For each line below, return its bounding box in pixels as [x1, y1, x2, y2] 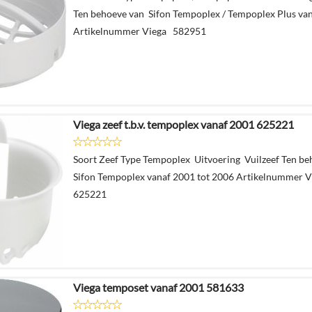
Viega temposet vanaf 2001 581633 [73, 280, 244, 294]
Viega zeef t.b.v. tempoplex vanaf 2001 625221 [73, 117, 294, 131]
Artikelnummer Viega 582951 [73, 24, 206, 37]
